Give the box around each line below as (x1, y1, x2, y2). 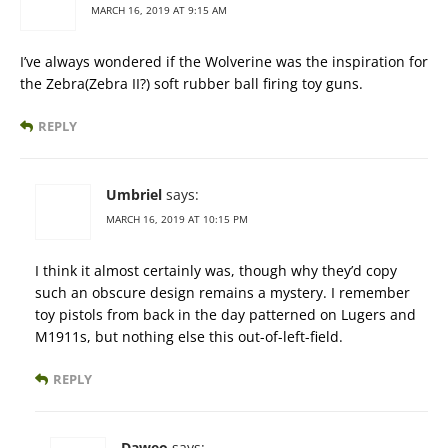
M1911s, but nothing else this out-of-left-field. (35, 327, 343, 347)
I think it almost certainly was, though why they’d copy (35, 261, 397, 281)
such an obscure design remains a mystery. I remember (35, 283, 410, 303)
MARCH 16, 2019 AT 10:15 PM (106, 212, 248, 227)
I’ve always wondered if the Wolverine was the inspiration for (20, 52, 428, 72)
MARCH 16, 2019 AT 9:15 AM (91, 3, 227, 18)
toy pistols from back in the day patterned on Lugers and (35, 305, 416, 325)
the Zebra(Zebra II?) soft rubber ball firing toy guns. (20, 74, 363, 94)
